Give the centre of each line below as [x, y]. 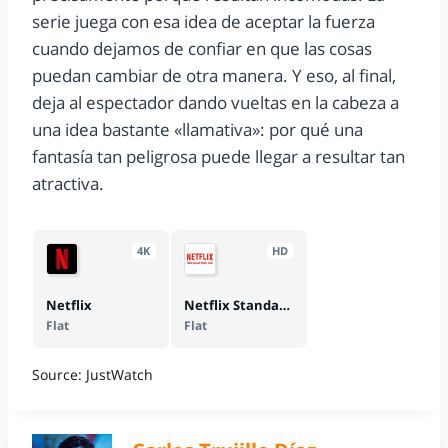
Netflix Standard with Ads [285, 305]
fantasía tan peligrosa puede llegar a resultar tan [218, 157]
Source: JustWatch [92, 374]
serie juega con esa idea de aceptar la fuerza [203, 22]
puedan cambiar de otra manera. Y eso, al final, [216, 76]
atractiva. [68, 184]
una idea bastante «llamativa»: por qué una [197, 130]
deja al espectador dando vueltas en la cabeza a [215, 103]
